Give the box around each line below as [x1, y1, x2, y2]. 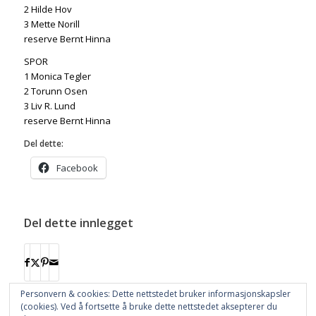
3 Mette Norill [23, 18, 80, 31]
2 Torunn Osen [23, 85, 87, 98]
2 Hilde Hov [23, 3, 72, 16]
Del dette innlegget [23, 215, 133, 231]
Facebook [56, 162, 98, 175]
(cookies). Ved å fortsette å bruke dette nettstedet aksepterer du [20, 300, 277, 312]
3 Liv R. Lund [23, 99, 75, 113]
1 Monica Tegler [23, 70, 91, 83]
